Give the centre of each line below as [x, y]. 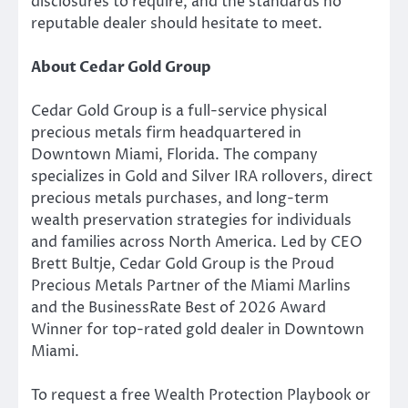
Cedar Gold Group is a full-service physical [179, 111]
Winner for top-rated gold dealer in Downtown [198, 329]
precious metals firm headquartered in [166, 133]
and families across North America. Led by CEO [197, 242]
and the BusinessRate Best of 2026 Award [178, 307]
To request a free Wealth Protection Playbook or [201, 396]
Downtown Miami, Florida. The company [174, 154]
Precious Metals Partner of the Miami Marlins [191, 286]
